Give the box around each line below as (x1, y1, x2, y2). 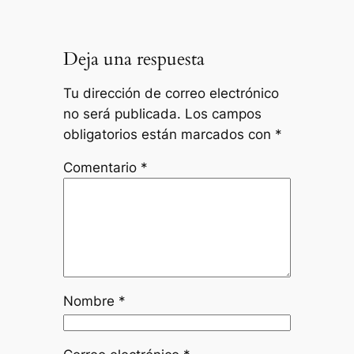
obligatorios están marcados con (62, 126, 275, 142)
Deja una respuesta (62, 46, 205, 71)
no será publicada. (62, 105, 181, 122)
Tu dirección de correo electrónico (62, 85, 279, 101)
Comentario (62, 160, 141, 176)
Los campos (184, 105, 262, 122)
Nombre (62, 293, 119, 310)
